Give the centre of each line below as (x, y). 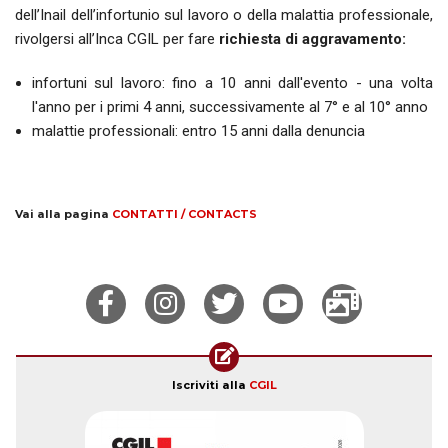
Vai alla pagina (63, 213)
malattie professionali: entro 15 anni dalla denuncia (198, 130)
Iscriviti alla (210, 385)
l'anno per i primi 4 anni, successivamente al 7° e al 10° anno (229, 106)
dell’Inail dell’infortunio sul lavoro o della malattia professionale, (224, 14)
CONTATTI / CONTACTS (184, 213)
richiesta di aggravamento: (312, 38)
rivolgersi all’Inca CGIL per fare (117, 38)
